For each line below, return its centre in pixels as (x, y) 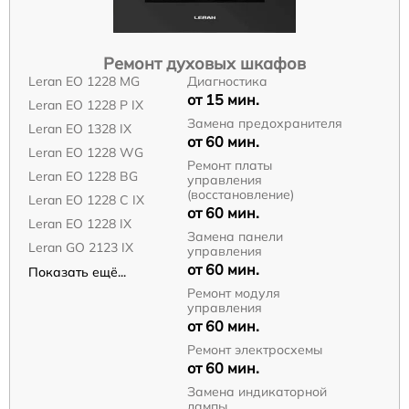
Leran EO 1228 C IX (86, 200)
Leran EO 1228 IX (80, 224)
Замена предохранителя (264, 124)
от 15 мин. (223, 100)
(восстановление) (240, 195)
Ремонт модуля (233, 294)
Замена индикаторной (257, 392)
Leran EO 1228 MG (84, 82)
